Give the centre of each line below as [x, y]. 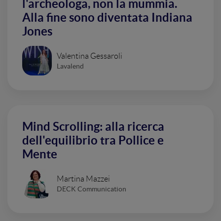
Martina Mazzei [83, 179]
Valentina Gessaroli [90, 56]
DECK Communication [92, 189]
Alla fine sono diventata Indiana [107, 18]
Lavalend [70, 66]
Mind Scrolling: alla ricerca [93, 127]
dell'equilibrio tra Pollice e [93, 140]
